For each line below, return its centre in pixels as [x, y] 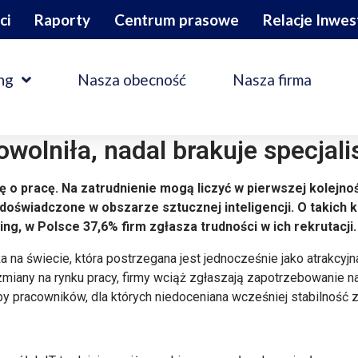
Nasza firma [272, 79]
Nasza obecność [131, 79]
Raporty [62, 20]
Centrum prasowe [177, 20]
